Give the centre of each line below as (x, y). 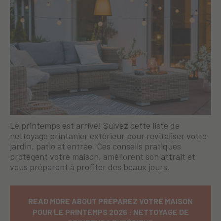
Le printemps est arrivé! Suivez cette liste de (95, 125)
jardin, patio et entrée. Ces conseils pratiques (95, 146)
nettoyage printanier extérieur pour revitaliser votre (108, 135)
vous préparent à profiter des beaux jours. (90, 166)
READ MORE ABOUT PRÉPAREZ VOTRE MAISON (110, 201)
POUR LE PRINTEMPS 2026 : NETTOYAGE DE (110, 212)
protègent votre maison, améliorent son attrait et (103, 156)
